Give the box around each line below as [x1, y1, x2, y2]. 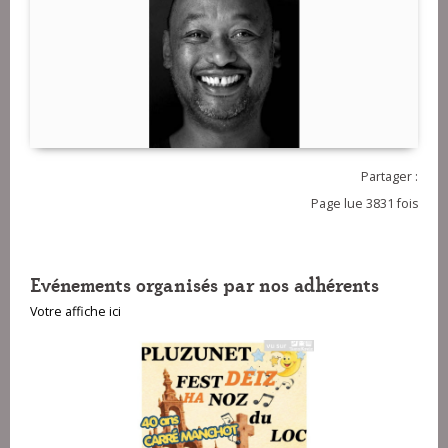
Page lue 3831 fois [311, 194, 418, 212]
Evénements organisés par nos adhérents [30, 269, 379, 297]
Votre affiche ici [30, 302, 121, 320]
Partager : [361, 167, 418, 185]
